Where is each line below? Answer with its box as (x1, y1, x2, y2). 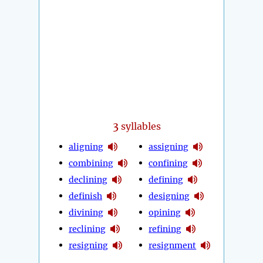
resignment (149, 240, 197, 251)
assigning (149, 141, 189, 152)
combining (69, 157, 113, 168)
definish (69, 190, 102, 201)
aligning (69, 141, 103, 152)
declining (69, 174, 107, 185)
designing (149, 190, 190, 201)
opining (149, 207, 181, 218)
